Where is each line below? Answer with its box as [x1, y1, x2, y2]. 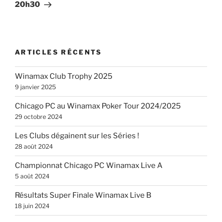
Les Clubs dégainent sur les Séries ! [15, 131, 139, 141]
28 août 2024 [15, 143, 53, 151]
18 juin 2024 [15, 202, 50, 210]
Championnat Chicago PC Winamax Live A [15, 161, 163, 170]
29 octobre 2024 [15, 113, 62, 121]
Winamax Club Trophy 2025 [15, 72, 112, 81]
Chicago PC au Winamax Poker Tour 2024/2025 [15, 102, 181, 111]
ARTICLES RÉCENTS [15, 48, 102, 56]
